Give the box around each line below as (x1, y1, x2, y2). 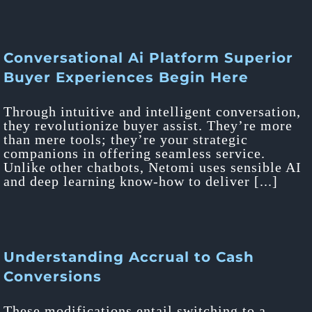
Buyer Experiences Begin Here (3, 69, 249, 86)
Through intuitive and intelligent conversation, (3, 104, 301, 119)
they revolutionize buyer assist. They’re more (3, 118, 292, 133)
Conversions (3, 268, 102, 285)
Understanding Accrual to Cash (3, 249, 254, 265)
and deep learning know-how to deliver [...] (3, 173, 278, 189)
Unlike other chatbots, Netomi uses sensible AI (3, 159, 302, 175)
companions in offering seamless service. (3, 146, 265, 161)
